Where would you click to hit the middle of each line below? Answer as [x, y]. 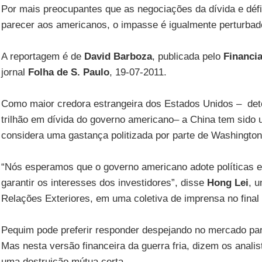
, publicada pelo [187, 56]
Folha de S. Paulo [68, 72]
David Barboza [118, 56]
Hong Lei [227, 183]
